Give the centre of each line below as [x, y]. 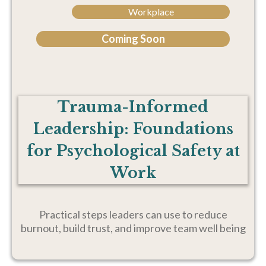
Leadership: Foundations [133, 129]
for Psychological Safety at [133, 151]
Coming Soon [133, 39]
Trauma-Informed [133, 107]
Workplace [151, 12]
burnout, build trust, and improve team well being [133, 228]
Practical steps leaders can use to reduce [133, 214]
